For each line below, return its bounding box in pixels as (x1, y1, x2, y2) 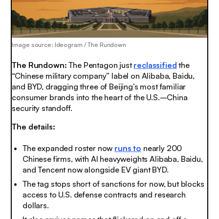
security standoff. (12, 103, 72, 113)
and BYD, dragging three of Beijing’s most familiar (12, 81, 186, 91)
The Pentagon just (68, 60, 134, 70)
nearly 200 (141, 143, 182, 153)
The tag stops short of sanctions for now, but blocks (22, 178, 204, 189)
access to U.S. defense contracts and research (22, 189, 186, 199)
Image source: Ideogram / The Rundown (12, 41, 126, 49)
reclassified (133, 60, 177, 70)
